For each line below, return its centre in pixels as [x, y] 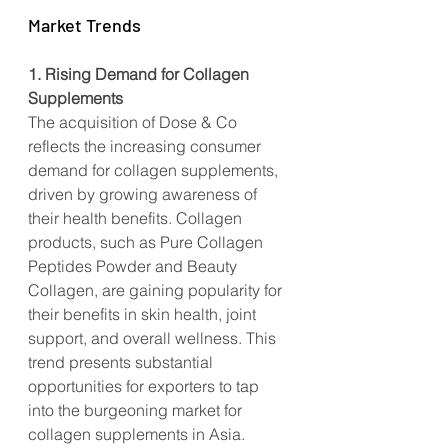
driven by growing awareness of [144, 194]
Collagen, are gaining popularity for [157, 290]
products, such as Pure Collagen [147, 242]
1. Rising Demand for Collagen [140, 74]
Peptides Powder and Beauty [134, 266]
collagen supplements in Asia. [136, 434]
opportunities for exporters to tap [145, 386]
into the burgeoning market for [137, 410]
